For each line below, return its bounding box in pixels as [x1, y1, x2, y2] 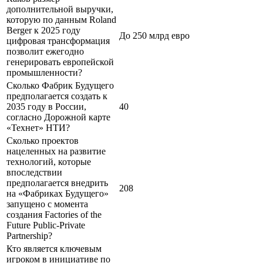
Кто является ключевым [6, 243, 102, 254]
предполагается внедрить [6, 177, 108, 188]
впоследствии [6, 167, 62, 177]
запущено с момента [6, 198, 88, 209]
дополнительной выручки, [6, 4, 113, 14]
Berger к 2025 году [6, 25, 80, 35]
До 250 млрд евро [119, 30, 190, 41]
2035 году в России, [6, 101, 86, 112]
